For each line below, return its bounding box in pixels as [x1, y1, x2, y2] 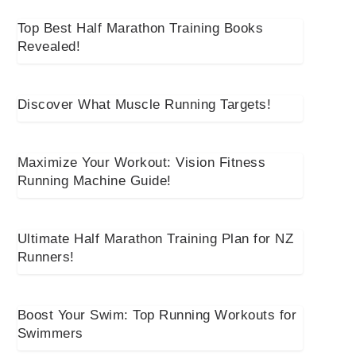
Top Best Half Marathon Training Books [17, 21, 264, 37]
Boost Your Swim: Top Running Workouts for [17, 308, 297, 323]
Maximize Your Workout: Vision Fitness [17, 155, 266, 171]
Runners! [17, 250, 75, 265]
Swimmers [17, 326, 83, 342]
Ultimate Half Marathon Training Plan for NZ [17, 231, 294, 247]
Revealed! [17, 39, 81, 55]
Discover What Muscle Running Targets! [17, 97, 272, 113]
